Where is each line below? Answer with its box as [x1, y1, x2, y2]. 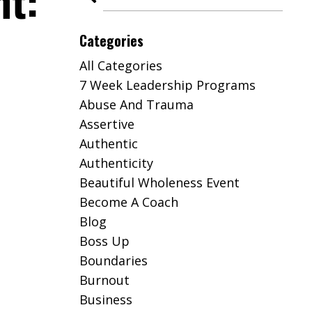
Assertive [79, 116, 134, 132]
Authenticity [79, 155, 153, 171]
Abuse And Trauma [79, 96, 194, 113]
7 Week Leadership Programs [79, 77, 256, 93]
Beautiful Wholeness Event [79, 174, 240, 191]
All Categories [79, 57, 162, 74]
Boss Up [79, 233, 130, 249]
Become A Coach [79, 194, 178, 210]
